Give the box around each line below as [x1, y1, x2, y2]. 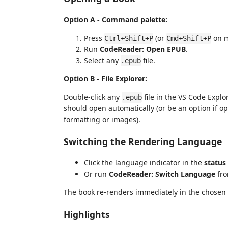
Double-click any [64, 92, 122, 102]
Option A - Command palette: [64, 15, 167, 24]
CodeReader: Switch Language [109, 169, 215, 179]
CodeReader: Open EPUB [100, 44, 186, 54]
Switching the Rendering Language [64, 135, 222, 148]
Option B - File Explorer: [64, 74, 147, 83]
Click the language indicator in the [84, 158, 204, 167]
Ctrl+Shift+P [104, 34, 153, 42]
